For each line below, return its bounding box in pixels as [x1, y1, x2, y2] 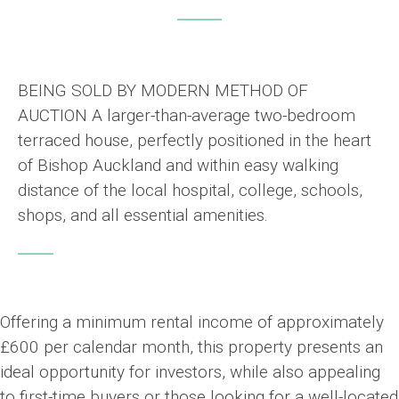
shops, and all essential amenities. [18, 205, 268, 226]
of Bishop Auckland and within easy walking [18, 155, 338, 176]
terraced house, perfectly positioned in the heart [18, 130, 371, 151]
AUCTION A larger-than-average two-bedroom [18, 105, 355, 126]
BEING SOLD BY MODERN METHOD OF [18, 80, 308, 102]
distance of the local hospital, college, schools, [18, 180, 362, 201]
